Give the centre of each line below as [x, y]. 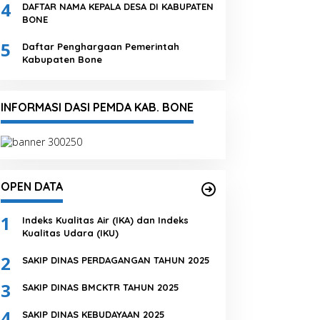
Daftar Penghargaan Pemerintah [100, 47]
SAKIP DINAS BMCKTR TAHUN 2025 [100, 287]
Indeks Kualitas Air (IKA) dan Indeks [105, 220]
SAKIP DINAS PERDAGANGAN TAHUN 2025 [116, 260]
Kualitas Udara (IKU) [70, 232]
